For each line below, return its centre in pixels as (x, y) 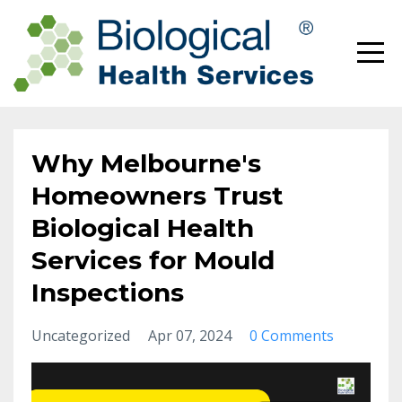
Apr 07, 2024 (190, 336)
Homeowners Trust (157, 196)
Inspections (108, 293)
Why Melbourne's (146, 163)
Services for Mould (153, 260)
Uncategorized (83, 336)
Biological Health (143, 228)
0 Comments (292, 336)
